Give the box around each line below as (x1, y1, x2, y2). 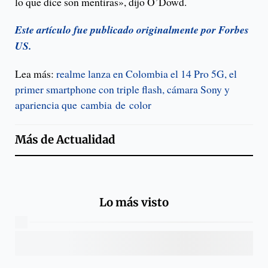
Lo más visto (99, 195, 169, 209)
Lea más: (15, 66, 54, 81)
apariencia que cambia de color (15, 98, 151, 112)
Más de (15, 133, 56, 147)
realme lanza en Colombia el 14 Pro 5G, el (54, 66, 237, 81)
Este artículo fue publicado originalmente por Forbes (15, 22, 249, 38)
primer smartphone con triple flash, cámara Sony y (15, 82, 230, 97)
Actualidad (56, 133, 115, 147)
